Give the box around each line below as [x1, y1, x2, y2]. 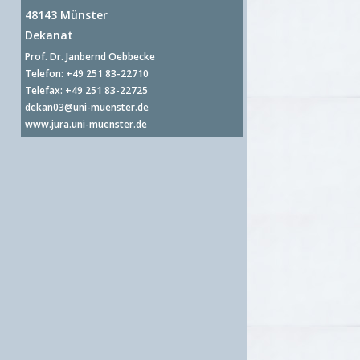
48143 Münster [25, 7, 108, 22]
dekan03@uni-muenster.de [25, 100, 149, 114]
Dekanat [25, 27, 74, 43]
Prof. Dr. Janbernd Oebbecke [25, 50, 156, 63]
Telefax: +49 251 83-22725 [25, 84, 149, 97]
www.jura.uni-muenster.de [25, 117, 148, 131]
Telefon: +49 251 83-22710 [25, 67, 149, 80]
